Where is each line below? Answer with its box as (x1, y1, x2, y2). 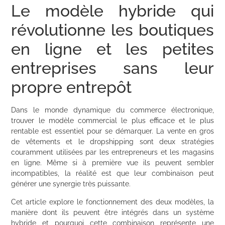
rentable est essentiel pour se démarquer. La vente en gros (11, 127, 214, 136)
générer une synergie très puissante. (11, 180, 131, 188)
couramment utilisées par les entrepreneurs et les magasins (11, 148, 214, 157)
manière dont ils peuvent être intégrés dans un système (11, 208, 214, 216)
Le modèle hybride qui (11, 2, 214, 21)
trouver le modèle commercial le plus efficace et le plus (11, 117, 214, 125)
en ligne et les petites (11, 40, 214, 59)
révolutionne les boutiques (11, 21, 214, 40)
